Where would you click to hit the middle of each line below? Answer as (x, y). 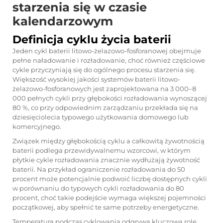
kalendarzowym (63, 21)
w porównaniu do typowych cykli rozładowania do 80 (98, 188)
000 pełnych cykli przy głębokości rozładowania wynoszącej (110, 98)
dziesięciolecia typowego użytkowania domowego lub (101, 117)
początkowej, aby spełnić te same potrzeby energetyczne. (106, 207)
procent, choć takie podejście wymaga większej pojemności (109, 198)
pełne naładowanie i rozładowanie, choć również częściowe (109, 60)
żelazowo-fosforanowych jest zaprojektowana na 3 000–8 (104, 89)
